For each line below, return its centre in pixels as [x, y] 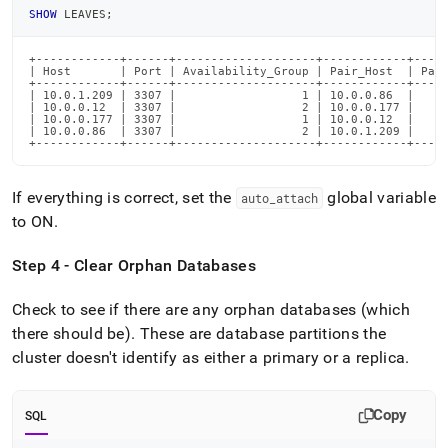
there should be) [72, 333]
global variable [379, 197]
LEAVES [81, 14]
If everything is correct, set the [124, 197]
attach [296, 198]
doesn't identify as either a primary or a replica [233, 357]
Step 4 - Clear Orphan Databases [134, 265]
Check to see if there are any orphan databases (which [211, 309]
